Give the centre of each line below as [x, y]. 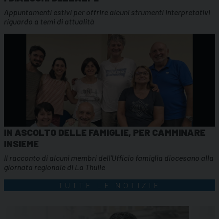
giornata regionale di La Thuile [55, 167]
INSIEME [21, 143]
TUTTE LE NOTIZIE [109, 185]
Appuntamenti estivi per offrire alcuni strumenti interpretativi [107, 12]
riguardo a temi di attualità [49, 21]
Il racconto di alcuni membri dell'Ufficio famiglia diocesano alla [109, 157]
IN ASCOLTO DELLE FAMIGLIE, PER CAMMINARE [105, 132]
